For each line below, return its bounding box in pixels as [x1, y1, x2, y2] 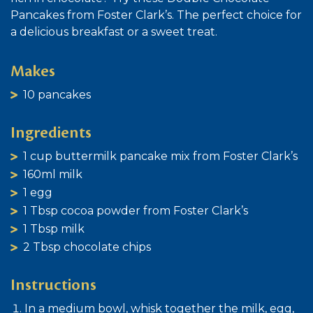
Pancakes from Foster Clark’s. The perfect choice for [10, 8, 302, 22]
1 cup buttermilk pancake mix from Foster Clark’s [23, 150, 298, 163]
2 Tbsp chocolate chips [23, 240, 151, 254]
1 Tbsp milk [23, 222, 85, 235]
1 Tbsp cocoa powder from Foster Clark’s [23, 204, 248, 217]
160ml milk [23, 168, 82, 181]
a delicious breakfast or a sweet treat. [10, 25, 217, 38]
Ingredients [10, 123, 92, 143]
